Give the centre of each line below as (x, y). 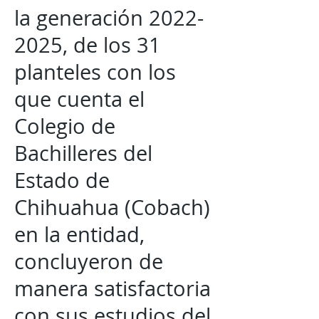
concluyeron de (89, 261)
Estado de (62, 180)
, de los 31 (112, 45)
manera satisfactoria (113, 288)
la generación (82, 18)
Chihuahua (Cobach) (112, 207)
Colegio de (65, 126)
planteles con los (95, 72)
